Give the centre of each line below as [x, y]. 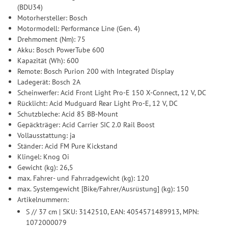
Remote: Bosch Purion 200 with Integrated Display [96, 71]
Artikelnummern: [43, 199]
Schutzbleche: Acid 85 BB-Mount [68, 114]
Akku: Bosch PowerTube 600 [61, 50]
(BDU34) [30, 7]
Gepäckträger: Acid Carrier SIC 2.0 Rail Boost [86, 125]
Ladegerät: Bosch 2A [49, 82]
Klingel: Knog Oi [44, 157]
